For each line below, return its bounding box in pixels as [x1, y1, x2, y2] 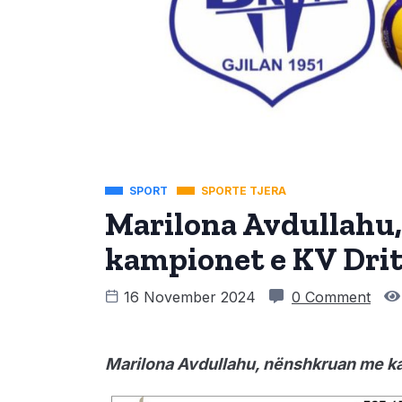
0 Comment [292, 287, 371, 306]
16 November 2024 [119, 287, 260, 306]
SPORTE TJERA [201, 183, 286, 197]
